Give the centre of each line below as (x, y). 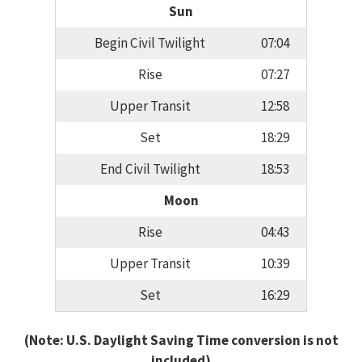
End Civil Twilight (150, 169)
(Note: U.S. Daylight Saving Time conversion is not (181, 340)
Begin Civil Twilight (150, 43)
